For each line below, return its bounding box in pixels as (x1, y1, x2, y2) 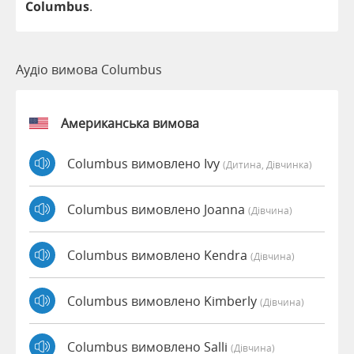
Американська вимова (61, 115, 199, 133)
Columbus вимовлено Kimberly (67, 292, 260, 310)
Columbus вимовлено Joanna (67, 200, 248, 218)
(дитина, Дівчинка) (223, 157, 312, 171)
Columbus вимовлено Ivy (67, 154, 223, 172)
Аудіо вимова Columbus (16, 61, 162, 79)
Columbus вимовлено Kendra (67, 246, 250, 264)
